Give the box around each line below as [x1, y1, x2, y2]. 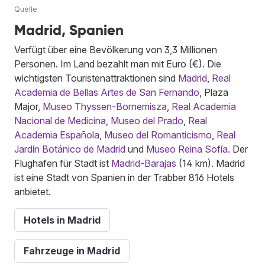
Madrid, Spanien [14, 21, 124, 38]
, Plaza [199, 86, 228, 98]
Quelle [14, 4, 37, 14]
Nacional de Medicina [14, 114, 106, 127]
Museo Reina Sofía [146, 143, 228, 155]
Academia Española [14, 128, 99, 141]
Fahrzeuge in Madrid [24, 244, 120, 257]
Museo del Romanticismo [104, 128, 212, 141]
